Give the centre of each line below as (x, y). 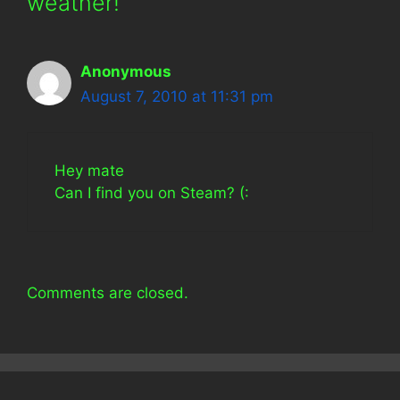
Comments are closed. (108, 292)
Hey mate (89, 171)
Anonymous (126, 71)
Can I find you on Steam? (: (152, 193)
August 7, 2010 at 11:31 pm (177, 96)
